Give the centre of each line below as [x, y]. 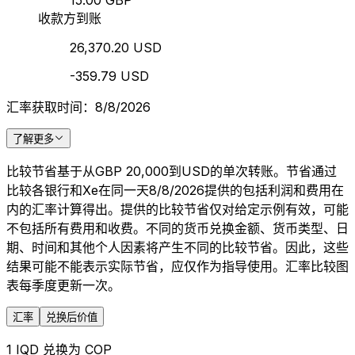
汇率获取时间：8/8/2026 [78, 107]
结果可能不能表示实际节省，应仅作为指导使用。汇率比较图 [177, 267]
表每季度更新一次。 [63, 286]
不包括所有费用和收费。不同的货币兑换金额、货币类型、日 [177, 229]
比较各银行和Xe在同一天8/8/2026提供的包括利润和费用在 [175, 191]
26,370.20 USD [116, 48]
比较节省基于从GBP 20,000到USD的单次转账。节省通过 [172, 172]
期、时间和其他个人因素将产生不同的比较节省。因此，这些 [177, 248]
